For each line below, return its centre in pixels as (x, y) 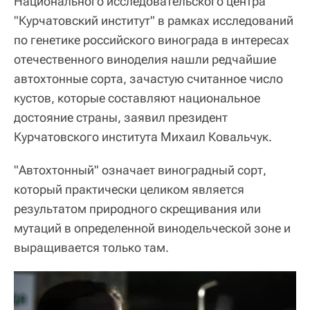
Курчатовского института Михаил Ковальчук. (143, 136)
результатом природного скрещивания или (137, 208)
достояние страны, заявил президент (121, 117)
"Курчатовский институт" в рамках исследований (154, 20)
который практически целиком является (129, 189)
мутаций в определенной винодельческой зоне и (152, 228)
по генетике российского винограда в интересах (152, 39)
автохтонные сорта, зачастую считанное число (148, 78)
